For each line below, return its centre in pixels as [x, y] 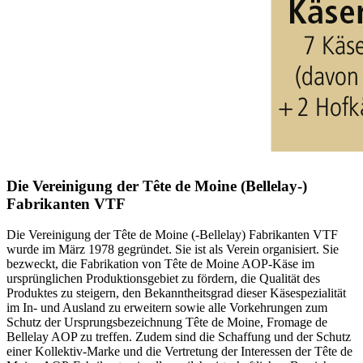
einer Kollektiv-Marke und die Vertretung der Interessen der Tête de [179, 352]
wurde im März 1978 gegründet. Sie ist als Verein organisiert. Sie [173, 250]
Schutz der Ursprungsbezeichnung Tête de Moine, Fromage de [167, 322]
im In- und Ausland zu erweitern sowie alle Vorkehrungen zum [167, 308]
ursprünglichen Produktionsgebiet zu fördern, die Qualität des [163, 279]
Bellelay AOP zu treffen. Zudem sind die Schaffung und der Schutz [179, 337]
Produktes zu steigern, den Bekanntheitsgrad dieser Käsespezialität [176, 293]
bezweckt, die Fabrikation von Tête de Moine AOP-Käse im [160, 264]
